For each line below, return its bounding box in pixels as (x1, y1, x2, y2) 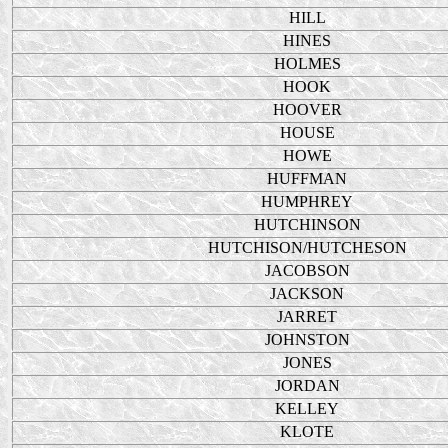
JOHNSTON (264, 331, 350, 348)
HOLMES (273, 55, 341, 72)
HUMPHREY (261, 193, 353, 210)
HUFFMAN (267, 170, 347, 187)
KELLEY (275, 400, 339, 417)
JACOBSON (264, 262, 350, 279)
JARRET (277, 308, 337, 325)
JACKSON (270, 285, 344, 302)
